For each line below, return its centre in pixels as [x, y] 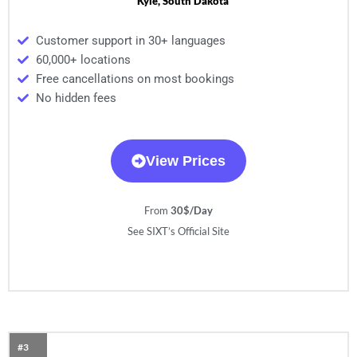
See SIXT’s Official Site [178, 231]
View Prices [186, 161]
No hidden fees [76, 98]
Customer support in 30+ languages [130, 41]
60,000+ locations [83, 60]
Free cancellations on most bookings [135, 79]
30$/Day [192, 211]
